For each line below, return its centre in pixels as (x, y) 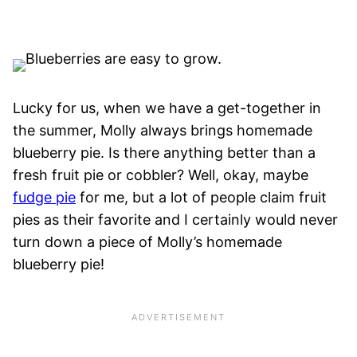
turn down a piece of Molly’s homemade (147, 242)
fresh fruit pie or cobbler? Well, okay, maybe (161, 175)
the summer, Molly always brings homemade (163, 131)
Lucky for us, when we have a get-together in (167, 108)
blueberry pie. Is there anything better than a (164, 153)
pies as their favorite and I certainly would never (175, 220)
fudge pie (44, 198)
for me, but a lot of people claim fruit (201, 198)
